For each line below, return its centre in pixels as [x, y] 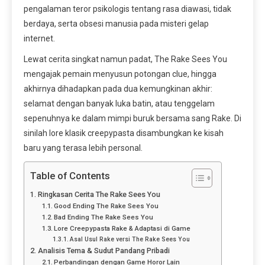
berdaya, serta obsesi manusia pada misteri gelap [116, 24]
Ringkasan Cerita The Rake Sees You [99, 195]
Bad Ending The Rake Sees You [104, 217]
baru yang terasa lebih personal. [83, 148]
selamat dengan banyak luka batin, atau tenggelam [119, 104]
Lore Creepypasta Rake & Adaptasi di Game [122, 229]
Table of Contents [70, 176]
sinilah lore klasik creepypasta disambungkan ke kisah [124, 133]
